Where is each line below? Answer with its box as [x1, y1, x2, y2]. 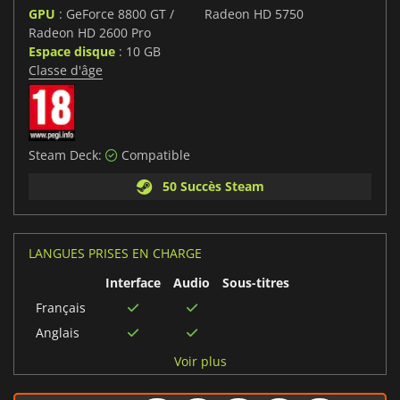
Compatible [118, 146, 190, 164]
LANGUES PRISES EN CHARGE [29, 245, 202, 262]
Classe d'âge [29, 62, 103, 79]
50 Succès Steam [154, 178, 264, 196]
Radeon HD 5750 [204, 5, 304, 23]
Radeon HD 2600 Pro [29, 24, 151, 42]
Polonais [36, 374, 86, 392]
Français [36, 299, 86, 317]
